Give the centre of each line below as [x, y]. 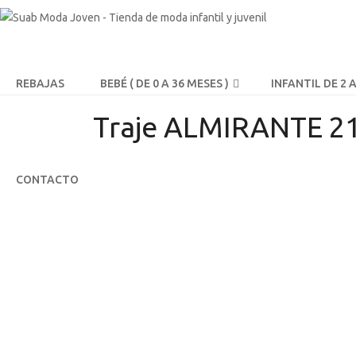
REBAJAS [40, 83]
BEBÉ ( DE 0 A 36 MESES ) [164, 83]
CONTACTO [47, 180]
